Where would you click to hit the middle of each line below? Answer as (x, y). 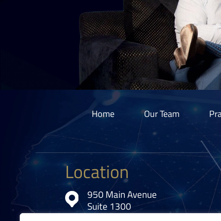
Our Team (162, 114)
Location (97, 171)
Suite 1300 (109, 206)
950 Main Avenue (122, 194)
